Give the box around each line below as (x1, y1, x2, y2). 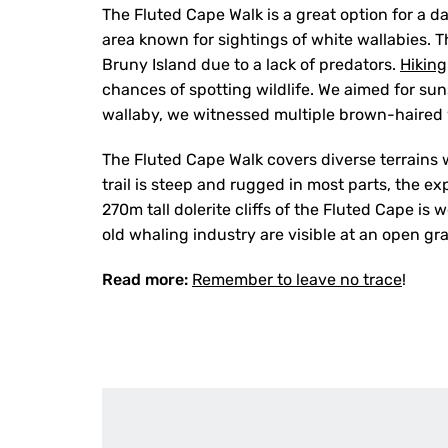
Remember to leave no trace (192, 270, 402, 289)
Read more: (102, 270, 188, 289)
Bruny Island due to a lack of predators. (102, 55, 400, 74)
